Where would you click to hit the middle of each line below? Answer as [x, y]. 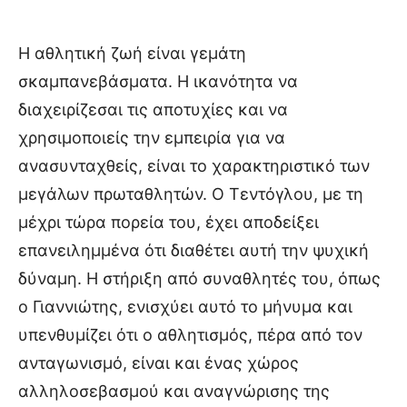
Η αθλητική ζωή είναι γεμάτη [132, 54]
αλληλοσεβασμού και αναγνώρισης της [174, 392]
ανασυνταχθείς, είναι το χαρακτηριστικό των [194, 166]
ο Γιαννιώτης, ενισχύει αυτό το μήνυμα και [185, 307]
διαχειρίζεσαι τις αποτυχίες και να [153, 110]
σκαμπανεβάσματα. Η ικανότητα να [158, 82]
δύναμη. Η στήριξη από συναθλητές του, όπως [199, 279]
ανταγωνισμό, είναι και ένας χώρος [159, 363]
